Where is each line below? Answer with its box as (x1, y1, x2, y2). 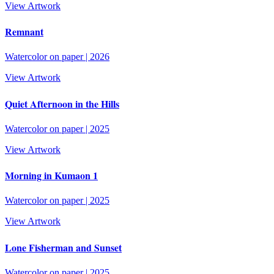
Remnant (5, 24, 43, 39)
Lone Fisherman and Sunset (5, 240, 122, 254)
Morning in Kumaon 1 (5, 168, 98, 183)
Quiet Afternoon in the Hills (5, 96, 119, 111)
